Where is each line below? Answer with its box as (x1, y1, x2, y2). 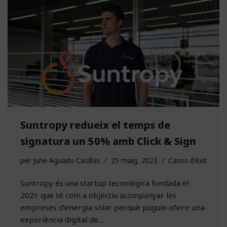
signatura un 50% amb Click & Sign (20, 134, 196, 148)
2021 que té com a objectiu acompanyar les (20, 190, 176, 201)
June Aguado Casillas (33, 156, 100, 166)
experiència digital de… (20, 214, 106, 225)
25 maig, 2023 (111, 156, 158, 166)
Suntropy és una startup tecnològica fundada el (20, 178, 189, 188)
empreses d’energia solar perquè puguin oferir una (20, 202, 205, 213)
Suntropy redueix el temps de (20, 118, 170, 132)
